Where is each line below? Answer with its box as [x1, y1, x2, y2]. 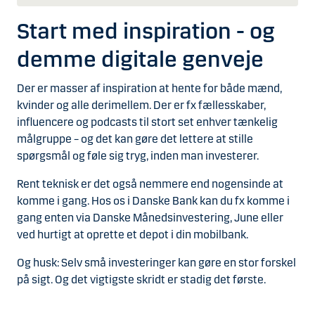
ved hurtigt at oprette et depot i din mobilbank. [17, 228, 248, 242]
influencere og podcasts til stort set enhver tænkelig [17, 115, 278, 129]
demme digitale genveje [17, 45, 264, 73]
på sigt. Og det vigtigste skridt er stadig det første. [17, 273, 266, 287]
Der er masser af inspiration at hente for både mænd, [17, 82, 282, 96]
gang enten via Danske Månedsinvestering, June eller [17, 211, 283, 225]
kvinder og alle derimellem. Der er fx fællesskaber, [17, 98, 266, 112]
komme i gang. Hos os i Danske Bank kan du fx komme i [17, 194, 290, 208]
